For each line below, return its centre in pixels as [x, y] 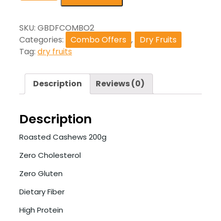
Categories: [42, 39]
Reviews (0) [120, 83]
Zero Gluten [41, 173]
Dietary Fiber [42, 191]
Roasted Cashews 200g [63, 137]
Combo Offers [98, 39]
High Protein [41, 210]
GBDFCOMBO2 [66, 28]
